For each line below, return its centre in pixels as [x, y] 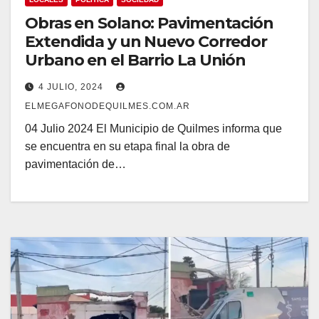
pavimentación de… [75, 164]
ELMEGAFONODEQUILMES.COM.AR [108, 106]
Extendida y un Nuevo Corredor [146, 42]
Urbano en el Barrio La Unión [136, 61]
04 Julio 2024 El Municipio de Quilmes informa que [153, 129]
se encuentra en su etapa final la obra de [127, 147]
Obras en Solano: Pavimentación [149, 23]
